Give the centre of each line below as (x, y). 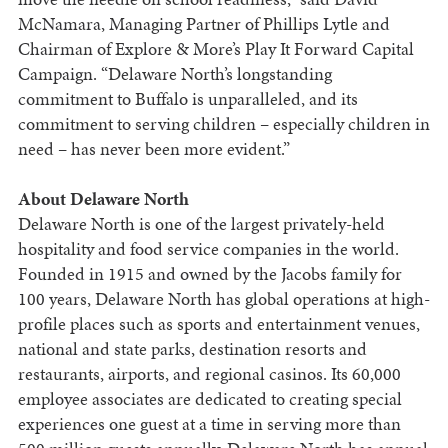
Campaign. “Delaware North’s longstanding (174, 74)
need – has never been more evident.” (153, 149)
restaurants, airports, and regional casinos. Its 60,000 (209, 374)
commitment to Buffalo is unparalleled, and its (187, 99)
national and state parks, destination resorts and (192, 349)
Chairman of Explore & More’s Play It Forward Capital (215, 49)
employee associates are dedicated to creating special (209, 399)
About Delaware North (103, 199)
